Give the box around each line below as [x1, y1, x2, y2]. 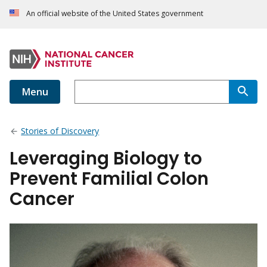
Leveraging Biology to [10, 146, 202, 171]
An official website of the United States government [26, 8, 203, 19]
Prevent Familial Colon [10, 166, 209, 191]
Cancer [10, 187, 74, 212]
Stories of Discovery [21, 125, 100, 137]
